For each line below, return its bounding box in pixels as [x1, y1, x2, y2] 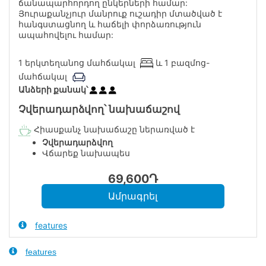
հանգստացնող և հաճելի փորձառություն [18, 18, 201, 29]
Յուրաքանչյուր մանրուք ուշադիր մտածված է [18, 8, 222, 18]
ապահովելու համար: [18, 29, 113, 40]
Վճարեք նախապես [42, 147, 130, 158]
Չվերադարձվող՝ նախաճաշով [18, 103, 180, 115]
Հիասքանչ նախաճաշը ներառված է [31, 123, 195, 134]
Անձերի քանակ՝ [18, 84, 90, 94]
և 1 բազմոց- [153, 57, 210, 68]
